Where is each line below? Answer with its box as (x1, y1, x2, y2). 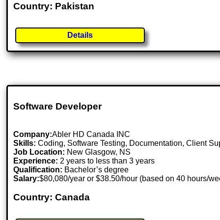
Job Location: (13, 147, 67, 156)
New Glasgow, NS (67, 147, 131, 156)
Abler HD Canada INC (52, 130, 131, 138)
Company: (13, 130, 53, 138)
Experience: (13, 156, 58, 165)
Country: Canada (13, 192, 90, 203)
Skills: (13, 138, 36, 147)
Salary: (13, 174, 40, 183)
